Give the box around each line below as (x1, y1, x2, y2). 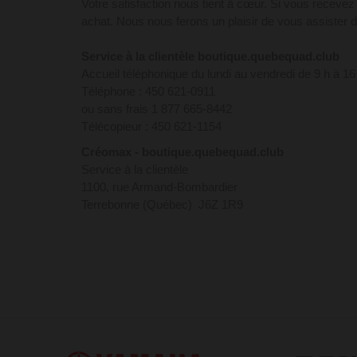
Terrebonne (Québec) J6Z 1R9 (81, 198, 243, 211)
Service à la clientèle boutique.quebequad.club (81, 49, 339, 63)
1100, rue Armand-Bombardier (81, 180, 237, 194)
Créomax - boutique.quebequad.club (81, 145, 284, 159)
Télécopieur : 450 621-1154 (81, 120, 222, 133)
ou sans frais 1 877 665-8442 (81, 102, 232, 116)
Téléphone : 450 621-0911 (81, 84, 215, 98)
